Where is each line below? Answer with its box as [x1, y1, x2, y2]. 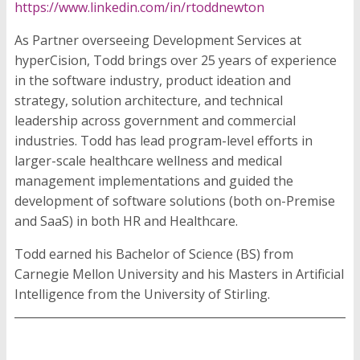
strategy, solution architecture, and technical [14, 92, 283, 110]
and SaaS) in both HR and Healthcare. [14, 212, 238, 231]
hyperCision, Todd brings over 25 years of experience [14, 51, 337, 70]
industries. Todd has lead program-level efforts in [14, 132, 313, 150]
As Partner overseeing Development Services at [14, 31, 301, 50]
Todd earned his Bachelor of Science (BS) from [14, 245, 293, 264]
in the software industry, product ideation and [14, 72, 291, 90]
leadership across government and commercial [14, 112, 296, 130]
